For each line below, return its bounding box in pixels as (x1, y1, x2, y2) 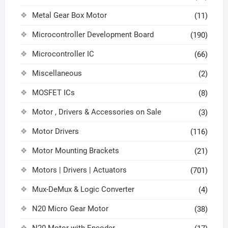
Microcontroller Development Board (32, 30, 154, 40)
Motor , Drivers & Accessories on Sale (32, 107, 161, 117)
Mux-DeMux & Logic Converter (32, 185, 134, 194)
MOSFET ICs (32, 88, 75, 98)
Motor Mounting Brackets (32, 146, 119, 156)
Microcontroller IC (32, 49, 94, 59)
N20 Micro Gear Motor (32, 204, 108, 214)
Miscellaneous (32, 69, 82, 78)
